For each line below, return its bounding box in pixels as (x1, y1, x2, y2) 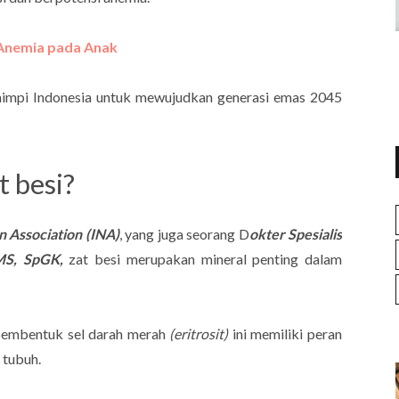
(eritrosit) (169, 324, 229, 342)
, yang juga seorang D (118, 224, 249, 242)
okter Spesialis (248, 224, 343, 242)
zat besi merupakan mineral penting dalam (69, 249, 343, 267)
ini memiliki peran (228, 324, 343, 342)
